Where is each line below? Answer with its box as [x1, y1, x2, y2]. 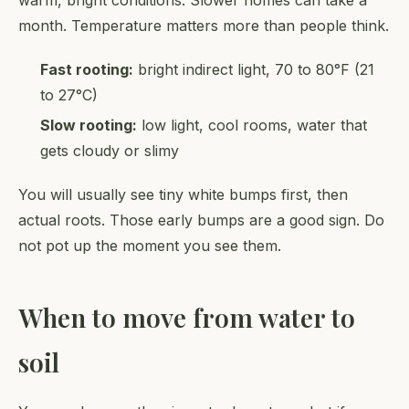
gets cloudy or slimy [40, 142, 179, 161]
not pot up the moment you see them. [18, 236, 281, 256]
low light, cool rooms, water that [137, 116, 367, 135]
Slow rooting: [40, 116, 137, 135]
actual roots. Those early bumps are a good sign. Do [18, 211, 384, 230]
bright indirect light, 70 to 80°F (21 [133, 59, 374, 79]
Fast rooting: [40, 59, 133, 79]
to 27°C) [40, 85, 98, 104]
